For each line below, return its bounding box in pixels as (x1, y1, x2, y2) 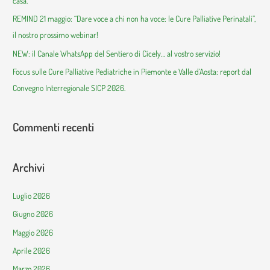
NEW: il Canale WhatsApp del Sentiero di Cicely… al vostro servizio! (13, 48, 221, 58)
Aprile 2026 (13, 245, 51, 256)
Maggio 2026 (13, 227, 54, 237)
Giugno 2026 (13, 209, 54, 219)
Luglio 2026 (13, 190, 51, 201)
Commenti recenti (13, 119, 95, 135)
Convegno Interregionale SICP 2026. (13, 83, 126, 93)
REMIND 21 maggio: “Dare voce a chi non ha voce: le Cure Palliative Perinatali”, (13, 13, 256, 24)
